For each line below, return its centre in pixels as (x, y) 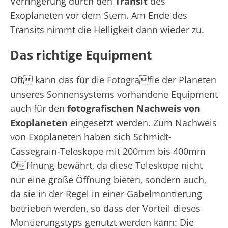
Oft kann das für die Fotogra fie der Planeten (113, 80)
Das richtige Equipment (81, 55)
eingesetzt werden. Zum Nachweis (142, 123)
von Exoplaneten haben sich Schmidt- (91, 137)
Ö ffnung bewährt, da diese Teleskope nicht (106, 166)
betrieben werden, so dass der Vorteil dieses (105, 208)
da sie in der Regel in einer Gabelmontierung (106, 194)
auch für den (39, 109)
